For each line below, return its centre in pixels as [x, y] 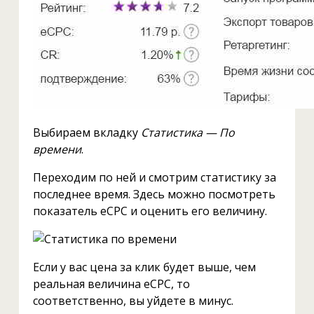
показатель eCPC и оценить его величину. [150, 211]
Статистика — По [187, 132]
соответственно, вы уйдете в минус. [133, 301]
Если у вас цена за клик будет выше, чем [144, 267]
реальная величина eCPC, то [111, 284]
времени [57, 149]
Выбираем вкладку [87, 132]
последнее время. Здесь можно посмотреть [154, 194]
